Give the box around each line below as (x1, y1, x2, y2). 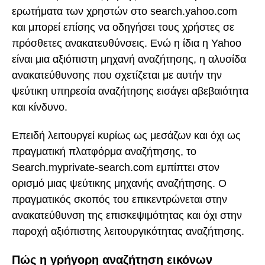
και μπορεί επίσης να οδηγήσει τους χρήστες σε (12, 21, 234, 33)
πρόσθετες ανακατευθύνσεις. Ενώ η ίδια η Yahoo (12, 37, 241, 49)
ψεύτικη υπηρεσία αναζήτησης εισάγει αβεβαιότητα (12, 85, 248, 97)
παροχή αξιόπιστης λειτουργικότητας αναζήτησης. (12, 225, 244, 238)
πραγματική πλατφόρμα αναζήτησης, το (12, 146, 196, 158)
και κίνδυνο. (12, 101, 67, 113)
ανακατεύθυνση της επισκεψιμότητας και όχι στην (12, 209, 242, 222)
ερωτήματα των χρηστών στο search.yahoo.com (12, 5, 237, 17)
